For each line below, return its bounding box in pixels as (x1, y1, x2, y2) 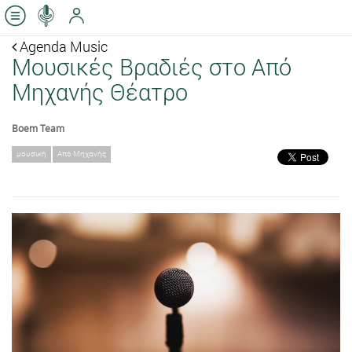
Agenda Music (16, 37, 108, 56)
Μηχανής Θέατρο (12, 76, 188, 107)
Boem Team (12, 122, 64, 134)
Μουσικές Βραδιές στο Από (12, 51, 291, 82)
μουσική (16, 148, 46, 159)
